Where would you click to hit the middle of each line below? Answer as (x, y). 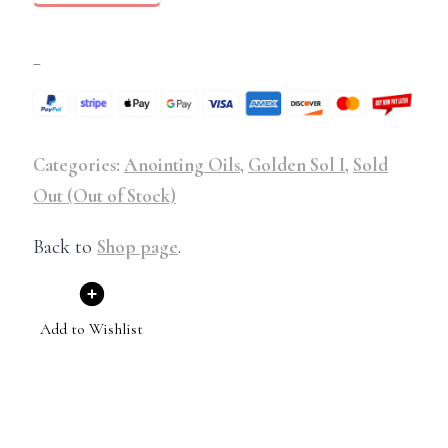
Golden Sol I (296, 164)
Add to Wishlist (91, 329)
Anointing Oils (182, 164)
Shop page (137, 246)
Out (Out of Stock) (104, 195)
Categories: (78, 164)
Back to (65, 246)
